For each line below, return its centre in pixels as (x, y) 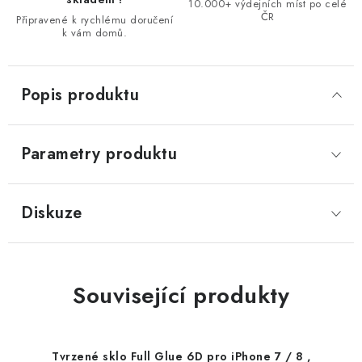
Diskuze (52, 213)
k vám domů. (95, 33)
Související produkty (181, 295)
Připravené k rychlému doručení (95, 20)
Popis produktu (80, 95)
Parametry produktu (99, 154)
